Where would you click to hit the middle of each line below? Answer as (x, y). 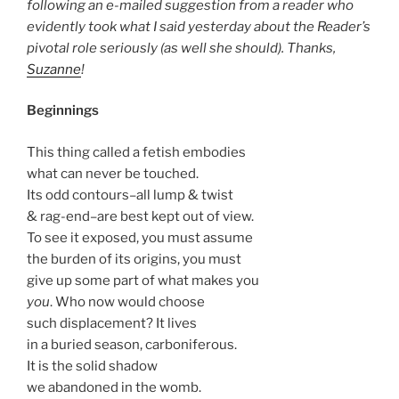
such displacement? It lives (112, 323)
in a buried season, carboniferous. (132, 344)
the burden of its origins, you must (134, 259)
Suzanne (54, 69)
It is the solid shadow (92, 366)
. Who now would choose (127, 301)
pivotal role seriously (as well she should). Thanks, (181, 48)
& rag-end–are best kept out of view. (140, 216)
